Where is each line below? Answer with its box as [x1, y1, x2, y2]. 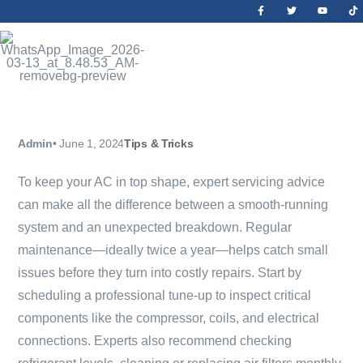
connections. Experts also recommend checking [18, 334, 292, 348]
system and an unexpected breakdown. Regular [18, 220, 292, 234]
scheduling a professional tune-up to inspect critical [18, 288, 311, 302]
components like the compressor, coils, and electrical [18, 311, 319, 325]
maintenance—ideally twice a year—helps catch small [18, 243, 328, 257]
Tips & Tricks [123, 137, 194, 150]
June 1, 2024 [59, 137, 124, 150]
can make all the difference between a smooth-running [18, 198, 328, 211]
